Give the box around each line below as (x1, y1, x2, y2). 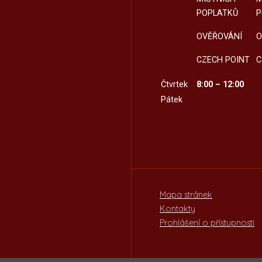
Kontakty (160, 203, 195, 214)
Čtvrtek (160, 79, 188, 89)
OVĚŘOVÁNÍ (196, 31, 242, 42)
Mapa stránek (160, 189, 212, 200)
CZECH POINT (196, 54, 250, 65)
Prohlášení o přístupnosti (160, 217, 254, 228)
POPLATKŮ (196, 8, 238, 18)
